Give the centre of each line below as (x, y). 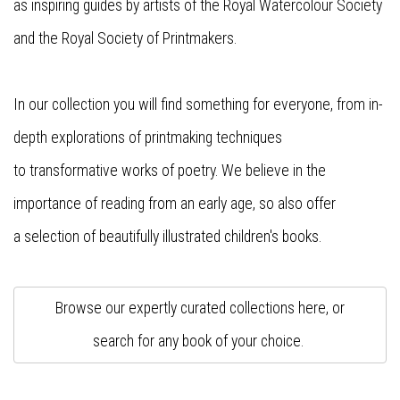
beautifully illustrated (158, 237)
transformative (74, 171)
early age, (229, 204)
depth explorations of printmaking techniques (148, 138)
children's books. (271, 237)
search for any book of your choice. (200, 342)
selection (52, 237)
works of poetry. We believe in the (224, 171)
